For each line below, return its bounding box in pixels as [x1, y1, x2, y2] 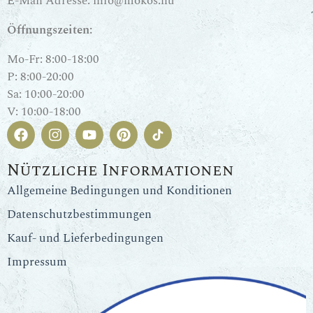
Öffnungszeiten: [7, 21, 92, 39]
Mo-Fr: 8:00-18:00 [7, 50, 99, 68]
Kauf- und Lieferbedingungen [7, 229, 163, 247]
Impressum [7, 253, 67, 271]
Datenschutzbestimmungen [7, 205, 152, 224]
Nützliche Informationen [7, 159, 234, 183]
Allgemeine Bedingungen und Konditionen [7, 182, 232, 200]
